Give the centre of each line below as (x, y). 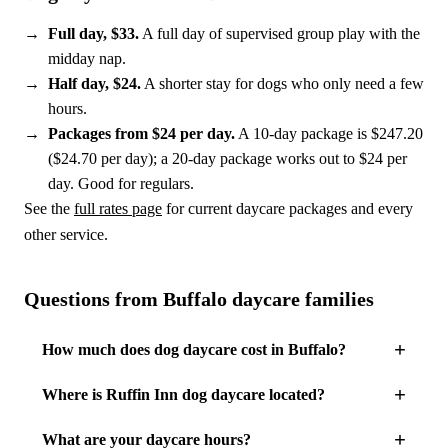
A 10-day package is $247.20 (329, 133)
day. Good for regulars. (121, 183)
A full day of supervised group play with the (279, 33)
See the (49, 208)
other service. (66, 234)
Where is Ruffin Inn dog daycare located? (183, 394)
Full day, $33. (93, 33)
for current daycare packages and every (287, 208)
